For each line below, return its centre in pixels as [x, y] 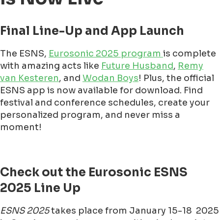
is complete [190, 54]
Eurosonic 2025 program [106, 54]
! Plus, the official [176, 78]
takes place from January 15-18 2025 [134, 211]
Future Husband [137, 66]
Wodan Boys [110, 78]
